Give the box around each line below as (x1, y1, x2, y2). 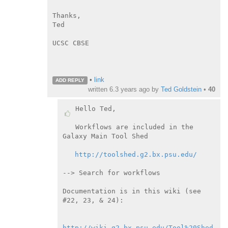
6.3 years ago (109, 85, 150, 93)
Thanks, (52, 11, 81, 19)
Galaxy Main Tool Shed (62, 132, 148, 140)
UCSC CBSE (52, 39, 89, 47)
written (88, 85, 109, 93)
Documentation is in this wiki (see (62, 187, 201, 195)
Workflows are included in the (75, 123, 193, 131)
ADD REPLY (55, 77, 84, 83)
